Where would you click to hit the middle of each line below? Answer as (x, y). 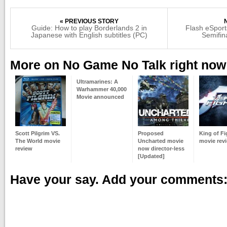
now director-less (161, 148)
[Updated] (151, 156)
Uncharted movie (161, 141)
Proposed (151, 133)
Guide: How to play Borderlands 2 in (89, 28)
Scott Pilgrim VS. (37, 133)
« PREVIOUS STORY (89, 21)
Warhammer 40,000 (102, 89)
